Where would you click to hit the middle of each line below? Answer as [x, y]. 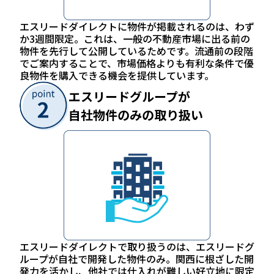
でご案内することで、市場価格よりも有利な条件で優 [137, 63]
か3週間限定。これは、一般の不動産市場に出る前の [135, 39]
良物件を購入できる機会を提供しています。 [117, 76]
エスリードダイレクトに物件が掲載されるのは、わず [137, 27]
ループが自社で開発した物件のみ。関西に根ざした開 [137, 259]
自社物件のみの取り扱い [136, 115]
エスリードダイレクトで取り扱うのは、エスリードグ [137, 247]
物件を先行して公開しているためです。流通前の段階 [136, 51]
